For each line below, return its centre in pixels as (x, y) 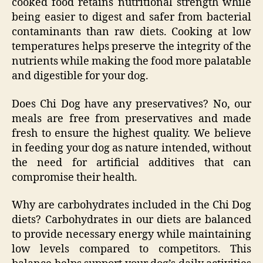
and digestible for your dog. (80, 76)
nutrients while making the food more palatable (131, 62)
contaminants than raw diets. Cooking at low (131, 32)
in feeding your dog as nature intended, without (131, 148)
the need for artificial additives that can (131, 163)
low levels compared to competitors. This (131, 249)
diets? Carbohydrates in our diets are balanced (131, 220)
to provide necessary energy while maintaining (131, 235)
